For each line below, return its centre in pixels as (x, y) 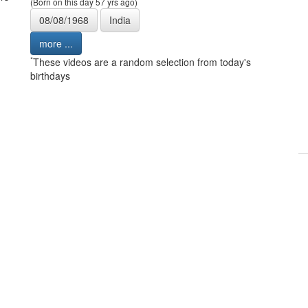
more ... (56, 44)
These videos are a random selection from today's (142, 62)
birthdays (50, 76)
